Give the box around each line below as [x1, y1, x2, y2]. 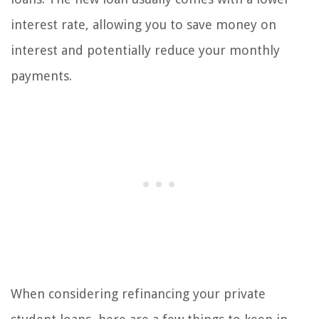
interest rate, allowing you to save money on [11, 17, 276, 33]
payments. [11, 68, 72, 84]
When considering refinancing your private [11, 286, 266, 302]
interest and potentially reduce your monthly [11, 43, 280, 58]
